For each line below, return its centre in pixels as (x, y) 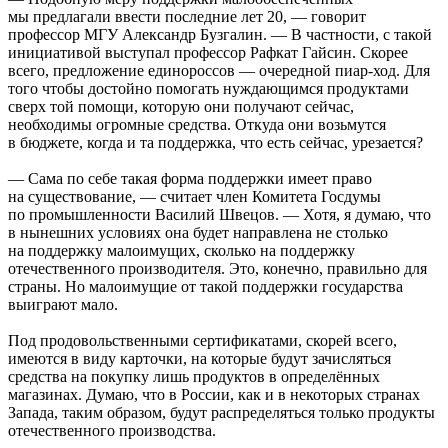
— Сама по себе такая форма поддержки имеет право (190, 179)
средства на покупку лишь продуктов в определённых (194, 377)
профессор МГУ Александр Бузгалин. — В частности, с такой (220, 35)
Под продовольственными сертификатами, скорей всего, (202, 341)
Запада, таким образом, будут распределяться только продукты (221, 413)
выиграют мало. (63, 305)
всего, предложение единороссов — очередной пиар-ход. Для (219, 71)
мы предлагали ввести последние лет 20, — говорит (187, 17)
